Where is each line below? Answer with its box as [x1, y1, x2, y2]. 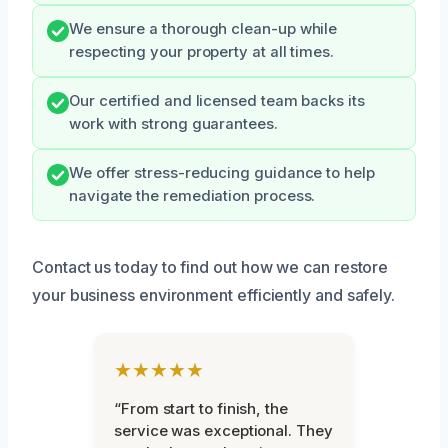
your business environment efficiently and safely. [32, 284, 396, 305]
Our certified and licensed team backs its [69, 91, 365, 110]
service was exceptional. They [114, 420, 333, 440]
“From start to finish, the [114, 398, 288, 418]
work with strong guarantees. [69, 114, 278, 133]
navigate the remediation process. [69, 186, 316, 205]
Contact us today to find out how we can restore [32, 256, 389, 277]
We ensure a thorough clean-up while [69, 19, 338, 38]
